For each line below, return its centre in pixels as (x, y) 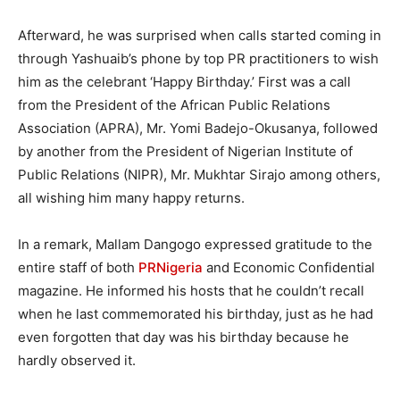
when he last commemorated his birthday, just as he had (196, 314)
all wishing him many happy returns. (131, 198)
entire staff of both (78, 268)
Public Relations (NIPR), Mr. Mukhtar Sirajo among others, (199, 175)
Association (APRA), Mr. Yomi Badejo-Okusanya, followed (198, 129)
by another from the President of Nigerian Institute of (185, 152)
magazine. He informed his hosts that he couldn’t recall (191, 291)
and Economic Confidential (289, 268)
